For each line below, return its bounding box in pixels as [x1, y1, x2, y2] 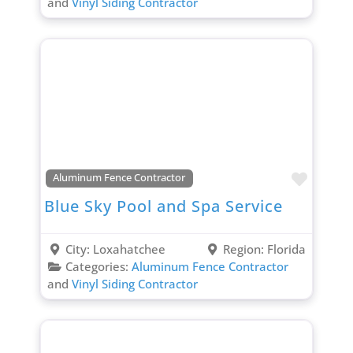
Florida [267, 240, 307, 257]
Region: [223, 240, 268, 257]
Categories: [65, 258, 132, 274]
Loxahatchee [92, 240, 165, 257]
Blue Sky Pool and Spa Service [43, 195, 283, 217]
